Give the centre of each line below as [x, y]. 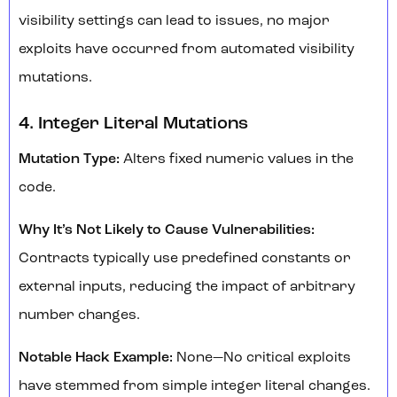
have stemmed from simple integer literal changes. [195, 387]
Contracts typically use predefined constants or [185, 259]
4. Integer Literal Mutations [133, 125]
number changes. [79, 316]
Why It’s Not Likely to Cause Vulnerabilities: [167, 231]
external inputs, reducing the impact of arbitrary [187, 288]
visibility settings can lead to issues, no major [174, 22]
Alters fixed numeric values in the [237, 160]
